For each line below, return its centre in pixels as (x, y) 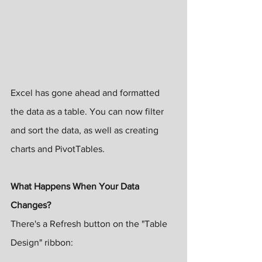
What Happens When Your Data (76, 186)
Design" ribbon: (42, 242)
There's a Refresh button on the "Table (90, 223)
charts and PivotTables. (59, 149)
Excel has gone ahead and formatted (86, 92)
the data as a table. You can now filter (88, 111)
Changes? (31, 205)
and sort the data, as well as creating (86, 130)
